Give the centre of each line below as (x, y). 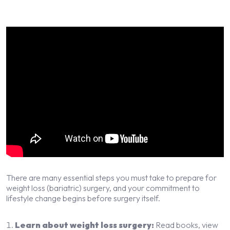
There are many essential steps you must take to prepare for (111, 177)
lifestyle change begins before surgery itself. (83, 198)
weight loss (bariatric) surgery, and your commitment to (103, 188)
